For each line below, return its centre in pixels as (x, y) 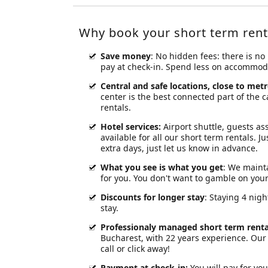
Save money (126, 56)
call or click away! (135, 248)
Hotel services (130, 126)
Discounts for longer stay (153, 197)
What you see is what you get (162, 167)
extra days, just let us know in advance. (179, 148)
